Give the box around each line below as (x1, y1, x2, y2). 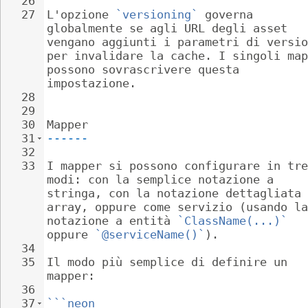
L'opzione (47, 8, 115, 21)
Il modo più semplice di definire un (47, 255, 294, 269)
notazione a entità (47, 214, 177, 228)
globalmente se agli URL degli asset (47, 21, 294, 35)
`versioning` (115, 8, 198, 21)
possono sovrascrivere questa (47, 63, 246, 76)
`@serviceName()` (95, 228, 205, 241)
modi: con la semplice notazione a (47, 173, 280, 186)
